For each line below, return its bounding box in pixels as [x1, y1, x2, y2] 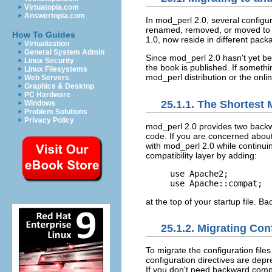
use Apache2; [170, 168, 228, 178]
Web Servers [24, 73, 69, 82]
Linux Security [24, 56, 74, 65]
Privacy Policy [24, 116, 74, 124]
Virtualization [24, 39, 69, 48]
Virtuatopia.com [24, 3, 79, 12]
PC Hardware [24, 90, 70, 99]
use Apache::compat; [170, 178, 262, 188]
